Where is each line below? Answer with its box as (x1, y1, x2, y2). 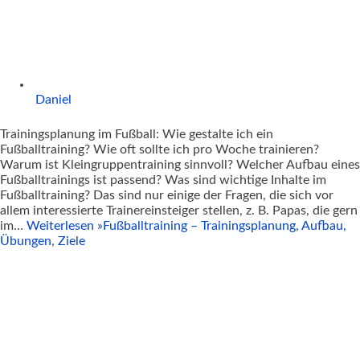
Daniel (35, 93, 72, 107)
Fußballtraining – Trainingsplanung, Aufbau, (103, 219, 346, 233)
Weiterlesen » (27, 219, 103, 233)
